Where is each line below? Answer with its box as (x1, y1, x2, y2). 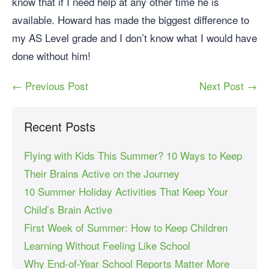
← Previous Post (12, 77, 88, 93)
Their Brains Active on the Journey (24, 165, 180, 181)
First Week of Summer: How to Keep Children (24, 219, 228, 235)
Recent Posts (24, 117, 95, 135)
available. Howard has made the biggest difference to (12, 11, 249, 27)
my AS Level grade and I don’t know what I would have (12, 29, 257, 45)
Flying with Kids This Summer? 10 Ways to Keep (24, 147, 242, 163)
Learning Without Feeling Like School (24, 237, 190, 253)
